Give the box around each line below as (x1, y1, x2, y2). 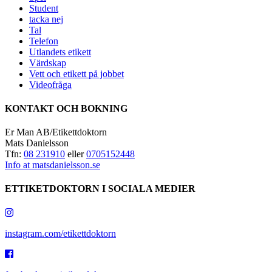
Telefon (29, 35, 58, 46)
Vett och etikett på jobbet (29, 68, 124, 79)
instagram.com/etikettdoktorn (5, 228, 116, 239)
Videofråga (29, 79, 72, 90)
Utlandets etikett (29, 46, 91, 57)
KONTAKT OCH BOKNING (5, 103, 127, 114)
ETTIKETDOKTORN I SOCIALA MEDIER (5, 183, 195, 194)
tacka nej (29, 13, 63, 24)
